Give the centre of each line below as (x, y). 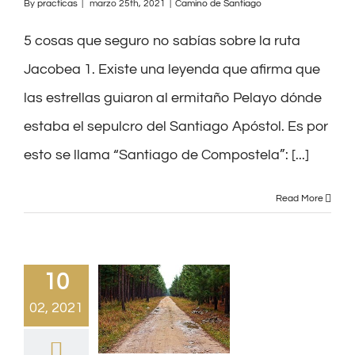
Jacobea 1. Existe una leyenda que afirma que (172, 69)
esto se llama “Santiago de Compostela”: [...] (166, 155)
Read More (300, 198)
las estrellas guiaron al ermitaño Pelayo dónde (173, 97)
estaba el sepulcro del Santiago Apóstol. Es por (176, 126)
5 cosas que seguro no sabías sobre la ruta (162, 40)
